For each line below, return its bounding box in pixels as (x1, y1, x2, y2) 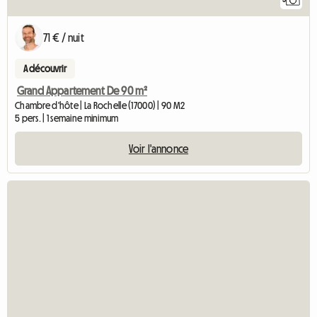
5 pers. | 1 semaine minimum (15, 113, 119, 123)
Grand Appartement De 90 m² (17, 84, 148, 96)
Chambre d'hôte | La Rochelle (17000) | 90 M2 (15, 100, 185, 110)
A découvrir (23, 63, 67, 74)
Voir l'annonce (128, 142, 189, 154)
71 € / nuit (43, 31, 84, 43)
